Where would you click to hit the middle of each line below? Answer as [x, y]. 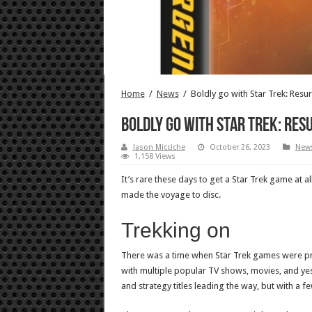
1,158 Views [155, 157]
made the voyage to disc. [171, 195]
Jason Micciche [159, 148]
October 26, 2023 [240, 148]
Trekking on [175, 231]
